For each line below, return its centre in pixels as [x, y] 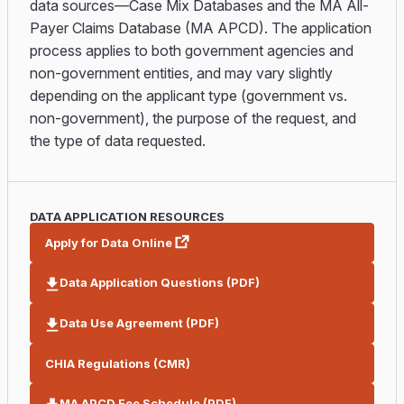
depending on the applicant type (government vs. [188, 96]
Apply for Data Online [109, 243]
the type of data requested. [118, 141]
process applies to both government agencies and [192, 50]
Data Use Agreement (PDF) [139, 323]
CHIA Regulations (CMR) [118, 363]
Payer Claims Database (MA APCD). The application [201, 28]
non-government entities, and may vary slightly [181, 73]
